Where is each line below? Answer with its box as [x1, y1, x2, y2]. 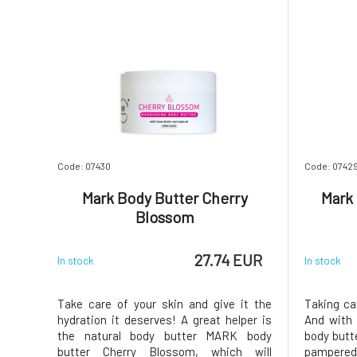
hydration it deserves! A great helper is [57, 312, 272, 327]
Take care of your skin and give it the [57, 296, 272, 311]
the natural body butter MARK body [57, 328, 272, 343]
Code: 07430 [57, 160, 111, 171]
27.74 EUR [194, 249, 262, 269]
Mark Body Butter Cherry [81, 188, 248, 207]
